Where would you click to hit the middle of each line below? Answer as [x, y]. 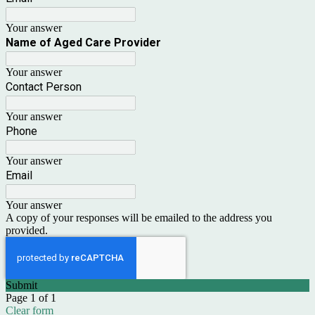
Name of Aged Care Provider [85, 42]
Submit [21, 285]
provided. [27, 230]
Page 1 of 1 [31, 297]
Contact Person [44, 86]
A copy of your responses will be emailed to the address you [139, 217]
